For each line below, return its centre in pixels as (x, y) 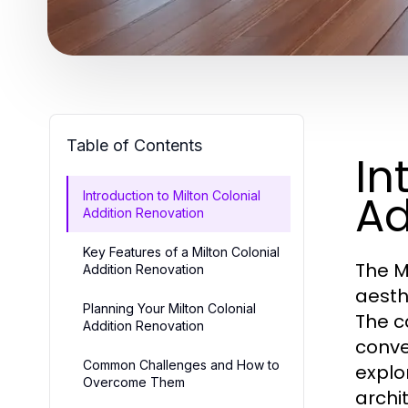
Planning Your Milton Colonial (169, 308)
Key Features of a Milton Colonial (181, 251)
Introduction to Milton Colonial (172, 195)
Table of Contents (134, 145)
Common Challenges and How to (181, 364)
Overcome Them (134, 382)
